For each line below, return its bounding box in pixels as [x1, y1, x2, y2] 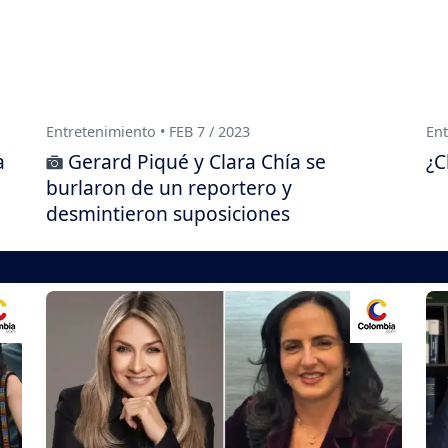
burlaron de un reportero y [46, 174, 292, 202]
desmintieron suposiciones [46, 200, 290, 228]
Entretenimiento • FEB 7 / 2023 [46, 122, 250, 142]
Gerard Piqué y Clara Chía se [68, 148, 326, 176]
